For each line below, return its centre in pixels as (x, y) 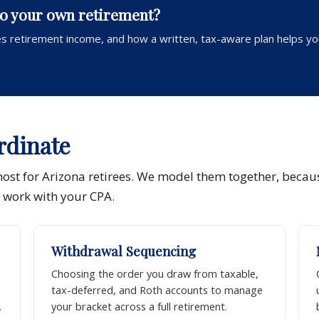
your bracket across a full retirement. (139, 307)
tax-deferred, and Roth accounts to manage (157, 291)
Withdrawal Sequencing (123, 251)
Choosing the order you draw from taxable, (155, 274)
